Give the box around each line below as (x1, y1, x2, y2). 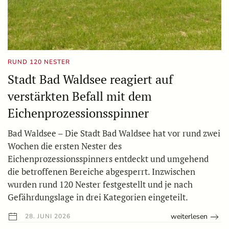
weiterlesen (171, 212, 208, 222)
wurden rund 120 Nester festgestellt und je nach (8, 178, 193, 191)
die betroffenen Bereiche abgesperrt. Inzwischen (8, 166, 195, 178)
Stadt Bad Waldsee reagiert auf (8, 71, 173, 88)
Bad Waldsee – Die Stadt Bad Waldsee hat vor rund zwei (8, 127, 220, 140)
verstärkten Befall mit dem (8, 88, 152, 105)
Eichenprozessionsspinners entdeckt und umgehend (8, 153, 209, 165)
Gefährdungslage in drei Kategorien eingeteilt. (8, 191, 188, 203)
